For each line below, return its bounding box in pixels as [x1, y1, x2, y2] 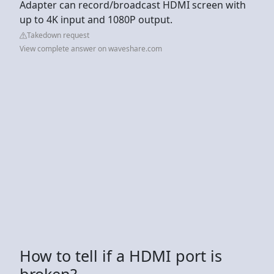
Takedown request [27, 29, 89, 40]
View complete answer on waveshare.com [20, 43, 162, 54]
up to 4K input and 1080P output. [20, 12, 172, 26]
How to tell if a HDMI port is [20, 245, 222, 266]
